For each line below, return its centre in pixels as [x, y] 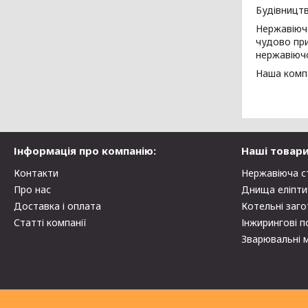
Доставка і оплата [58, 206]
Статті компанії [51, 222]
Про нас [33, 189]
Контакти [36, 173]
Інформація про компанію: [85, 151]
